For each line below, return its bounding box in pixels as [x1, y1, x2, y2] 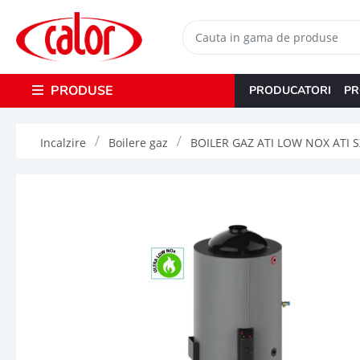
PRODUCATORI [248, 82, 331, 98]
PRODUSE [47, 81, 112, 100]
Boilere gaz [108, 134, 168, 150]
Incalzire [40, 134, 86, 150]
